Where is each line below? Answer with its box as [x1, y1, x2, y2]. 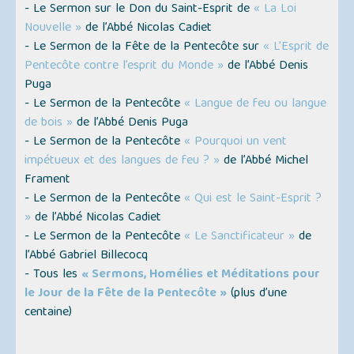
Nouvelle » [24, 17, 82, 40]
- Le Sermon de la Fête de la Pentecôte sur [24, 36, 264, 59]
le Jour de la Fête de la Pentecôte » [24, 283, 228, 306]
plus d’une [234, 283, 288, 306]
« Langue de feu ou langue [184, 93, 327, 116]
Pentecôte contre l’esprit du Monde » [24, 55, 224, 78]
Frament [24, 169, 71, 192]
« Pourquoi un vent [184, 131, 288, 154]
